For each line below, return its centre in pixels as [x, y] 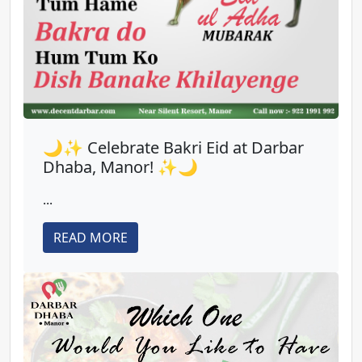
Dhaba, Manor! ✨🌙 [120, 167]
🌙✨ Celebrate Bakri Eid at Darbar [173, 147]
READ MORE [90, 238]
